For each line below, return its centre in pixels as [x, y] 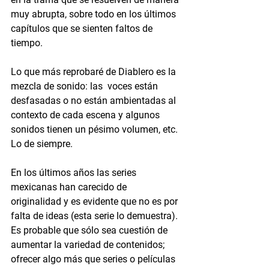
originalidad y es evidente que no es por [95, 201]
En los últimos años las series [75, 172]
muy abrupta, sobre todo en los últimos [95, 14]
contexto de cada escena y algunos [86, 115]
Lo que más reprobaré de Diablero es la [95, 71]
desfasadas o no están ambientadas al [95, 100]
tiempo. [27, 43]
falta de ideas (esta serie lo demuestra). [95, 216]
